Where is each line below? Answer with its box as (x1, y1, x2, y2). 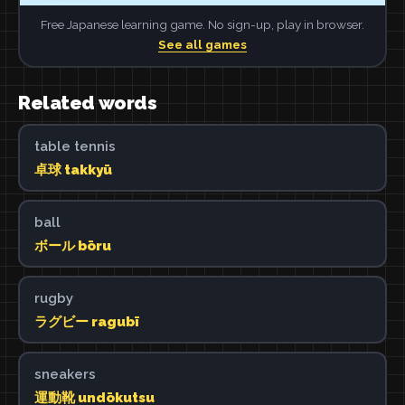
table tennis (33, 137, 116, 155)
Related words (18, 91, 157, 114)
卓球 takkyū (33, 161, 112, 178)
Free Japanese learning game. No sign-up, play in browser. (41, 16, 364, 32)
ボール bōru (33, 237, 111, 254)
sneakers (33, 365, 96, 382)
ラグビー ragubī (33, 313, 139, 330)
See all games (158, 36, 247, 52)
